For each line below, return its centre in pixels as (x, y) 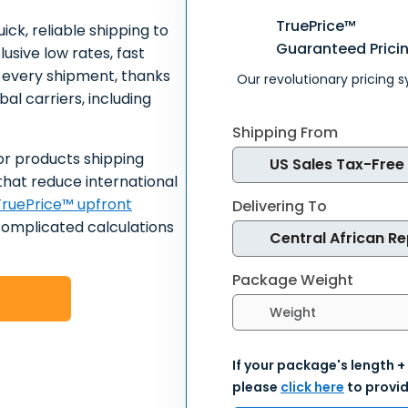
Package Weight (293, 280)
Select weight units (302, 303)
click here (312, 387)
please (256, 387)
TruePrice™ (316, 26)
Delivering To (280, 206)
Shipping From (285, 133)
